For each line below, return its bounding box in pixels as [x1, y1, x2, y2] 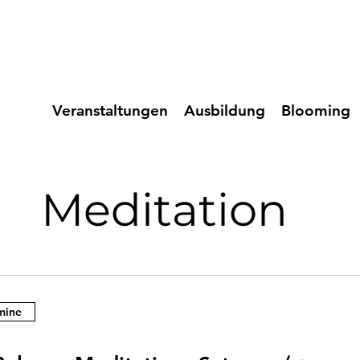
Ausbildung [184, 101, 265, 120]
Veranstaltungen [52, 101, 168, 120]
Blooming [281, 101, 350, 120]
